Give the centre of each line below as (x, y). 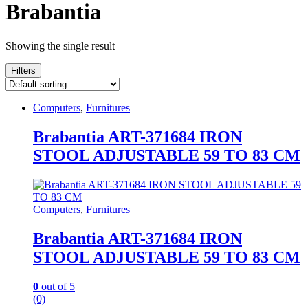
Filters (23, 70)
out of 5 (57, 286)
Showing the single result (60, 45)
